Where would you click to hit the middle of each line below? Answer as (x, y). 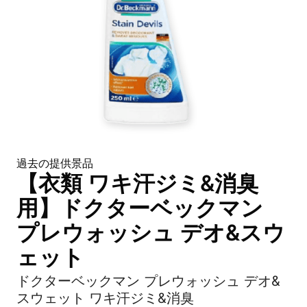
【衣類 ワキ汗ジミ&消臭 (137, 183)
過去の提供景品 (55, 163)
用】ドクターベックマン (140, 208)
